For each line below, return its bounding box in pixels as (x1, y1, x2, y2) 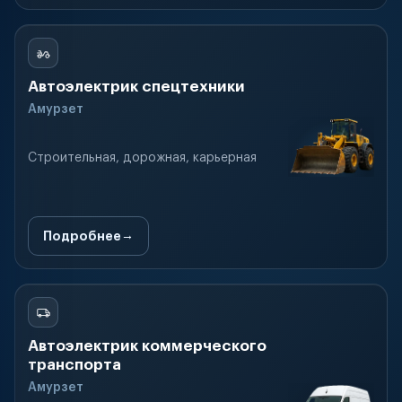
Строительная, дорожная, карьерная (28, 152, 257, 164)
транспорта (28, 357, 121, 372)
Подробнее (43, 230, 121, 242)
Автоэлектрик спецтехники (28, 79, 245, 94)
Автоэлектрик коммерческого (28, 338, 267, 354)
